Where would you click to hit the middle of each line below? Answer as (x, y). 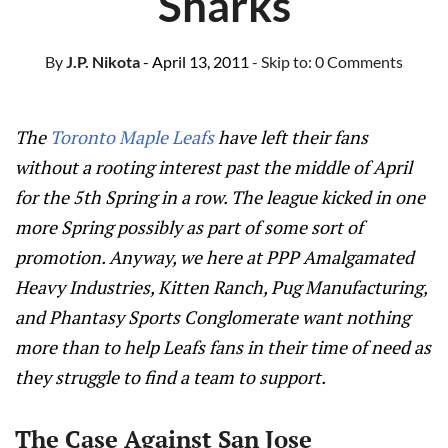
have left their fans (291, 137)
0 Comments (359, 61)
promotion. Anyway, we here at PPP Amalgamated (214, 257)
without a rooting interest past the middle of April (213, 167)
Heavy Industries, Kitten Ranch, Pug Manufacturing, (221, 287)
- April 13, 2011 (196, 61)
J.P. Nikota (101, 61)
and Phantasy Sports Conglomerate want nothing (212, 317)
